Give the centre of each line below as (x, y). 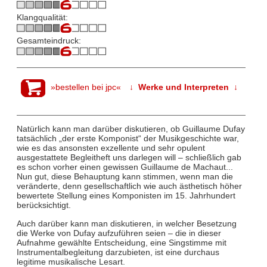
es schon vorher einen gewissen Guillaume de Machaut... (125, 167)
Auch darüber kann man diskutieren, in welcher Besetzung (126, 223)
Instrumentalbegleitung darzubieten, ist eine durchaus (118, 252)
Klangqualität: (42, 18)
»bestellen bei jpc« (86, 87)
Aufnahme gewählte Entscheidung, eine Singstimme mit (121, 242)
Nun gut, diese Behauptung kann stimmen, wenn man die (125, 177)
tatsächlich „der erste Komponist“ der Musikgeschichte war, (128, 139)
